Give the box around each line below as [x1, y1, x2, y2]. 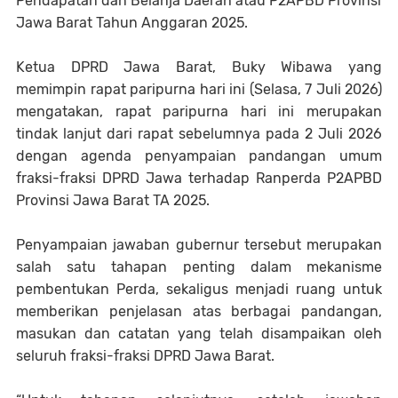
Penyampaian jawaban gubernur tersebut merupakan [16, 236, 382, 253]
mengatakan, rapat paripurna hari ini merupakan [16, 103, 382, 120]
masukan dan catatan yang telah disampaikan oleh [16, 325, 382, 342]
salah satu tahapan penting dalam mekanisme [16, 259, 382, 275]
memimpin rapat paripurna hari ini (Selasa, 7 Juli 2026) [16, 81, 382, 98]
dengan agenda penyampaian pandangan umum [16, 147, 382, 164]
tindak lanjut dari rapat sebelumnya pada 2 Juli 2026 [16, 125, 382, 142]
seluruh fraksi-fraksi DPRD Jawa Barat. [16, 347, 278, 364]
